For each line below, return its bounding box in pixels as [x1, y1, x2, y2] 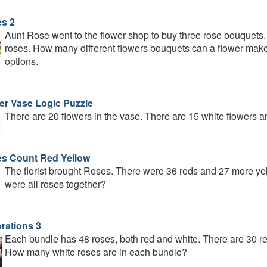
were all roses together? [4, 177, 106, 191]
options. [4, 54, 38, 68]
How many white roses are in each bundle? [4, 245, 187, 259]
